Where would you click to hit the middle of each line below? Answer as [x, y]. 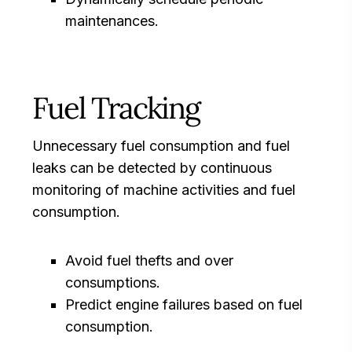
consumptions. [113, 283]
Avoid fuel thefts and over [149, 261]
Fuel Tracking [116, 108]
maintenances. [112, 21]
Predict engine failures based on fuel [184, 305]
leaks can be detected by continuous [152, 168]
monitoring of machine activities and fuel [164, 190]
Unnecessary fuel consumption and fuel [161, 146]
